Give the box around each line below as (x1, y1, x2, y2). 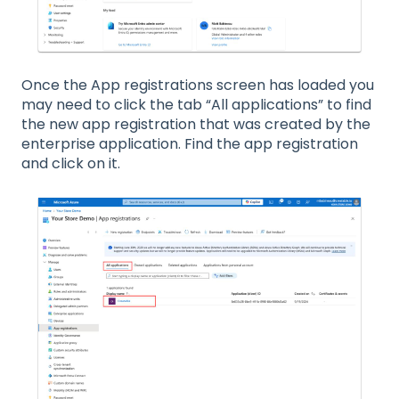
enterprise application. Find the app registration (21, 134, 358, 155)
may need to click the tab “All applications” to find (21, 94, 371, 116)
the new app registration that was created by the (21, 114, 370, 135)
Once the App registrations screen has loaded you (21, 75, 374, 96)
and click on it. (21, 153, 120, 175)
